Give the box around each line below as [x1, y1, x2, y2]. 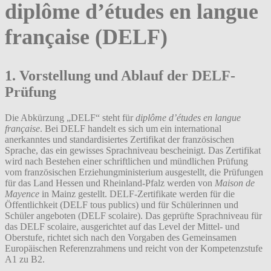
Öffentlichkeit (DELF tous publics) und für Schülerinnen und [5, 200, 238, 211]
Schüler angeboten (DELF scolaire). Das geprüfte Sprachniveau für [5, 211, 262, 221]
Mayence [5, 189, 39, 200]
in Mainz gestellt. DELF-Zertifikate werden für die [39, 189, 235, 200]
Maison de [215, 178, 255, 189]
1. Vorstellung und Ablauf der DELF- [5, 68, 235, 84]
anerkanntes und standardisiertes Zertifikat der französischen [5, 134, 234, 145]
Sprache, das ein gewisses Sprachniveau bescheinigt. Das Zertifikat [5, 145, 261, 156]
